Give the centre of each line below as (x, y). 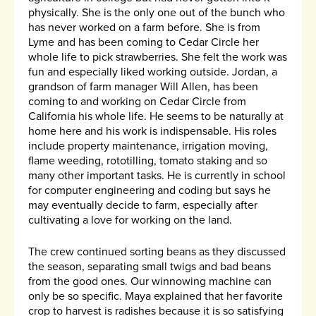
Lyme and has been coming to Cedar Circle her (144, 43)
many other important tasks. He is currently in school (157, 176)
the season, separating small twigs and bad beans (150, 267)
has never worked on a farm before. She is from (144, 28)
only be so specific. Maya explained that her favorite (156, 297)
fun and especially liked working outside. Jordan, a (153, 72)
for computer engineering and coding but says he (150, 191)
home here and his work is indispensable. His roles (152, 132)
